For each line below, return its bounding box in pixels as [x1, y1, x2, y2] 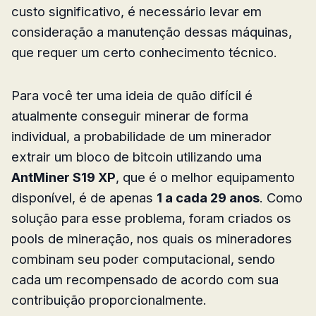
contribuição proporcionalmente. [11, 291, 207, 308]
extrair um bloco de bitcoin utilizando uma [11, 148, 262, 164]
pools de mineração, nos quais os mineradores [11, 230, 292, 246]
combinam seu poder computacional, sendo [11, 250, 275, 267]
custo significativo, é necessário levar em [11, 3, 262, 19]
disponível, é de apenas [11, 189, 157, 205]
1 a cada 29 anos [157, 189, 260, 205]
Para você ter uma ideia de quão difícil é [11, 87, 253, 103]
